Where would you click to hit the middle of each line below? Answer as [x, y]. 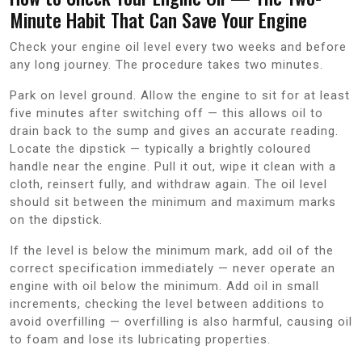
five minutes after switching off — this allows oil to [166, 113]
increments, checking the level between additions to [167, 303]
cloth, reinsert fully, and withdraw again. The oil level [168, 184]
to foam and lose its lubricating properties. [140, 339]
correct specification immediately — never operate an [173, 268]
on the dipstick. [56, 219]
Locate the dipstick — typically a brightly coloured [160, 148]
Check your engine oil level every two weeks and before [178, 46]
